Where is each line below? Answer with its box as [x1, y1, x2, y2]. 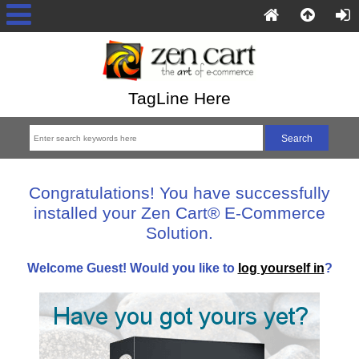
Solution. [146, 223, 213, 242]
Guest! [86, 260, 127, 275]
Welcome [26, 260, 87, 275]
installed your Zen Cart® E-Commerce [34, 203, 325, 222]
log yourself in [237, 260, 325, 275]
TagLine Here [128, 89, 231, 108]
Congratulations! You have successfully [29, 183, 330, 202]
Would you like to [126, 260, 238, 275]
